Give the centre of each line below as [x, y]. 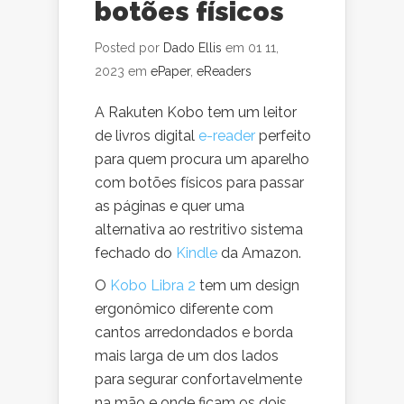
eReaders [224, 71]
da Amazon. [259, 253]
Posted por [129, 48]
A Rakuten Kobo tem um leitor [196, 112]
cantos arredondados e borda [194, 332]
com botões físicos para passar [199, 183]
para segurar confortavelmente [198, 379]
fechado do [135, 253]
